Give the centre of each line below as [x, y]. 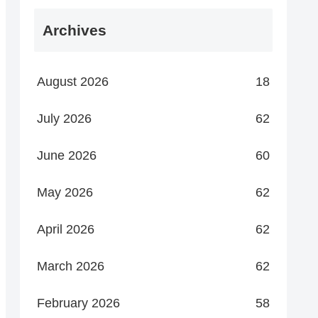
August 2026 [73, 81]
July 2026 [64, 118]
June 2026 [67, 155]
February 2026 [78, 303]
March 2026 [71, 266]
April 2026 [66, 229]
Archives [75, 30]
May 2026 [65, 192]
